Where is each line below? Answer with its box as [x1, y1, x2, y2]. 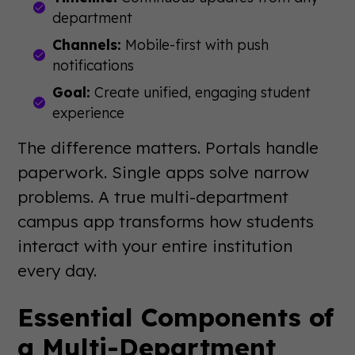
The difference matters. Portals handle [17, 137, 319, 158]
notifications [52, 56, 135, 74]
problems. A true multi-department [17, 186, 289, 207]
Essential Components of [17, 301, 334, 333]
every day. [17, 260, 97, 281]
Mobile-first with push [121, 36, 269, 53]
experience [52, 104, 125, 121]
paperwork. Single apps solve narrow [17, 162, 310, 182]
